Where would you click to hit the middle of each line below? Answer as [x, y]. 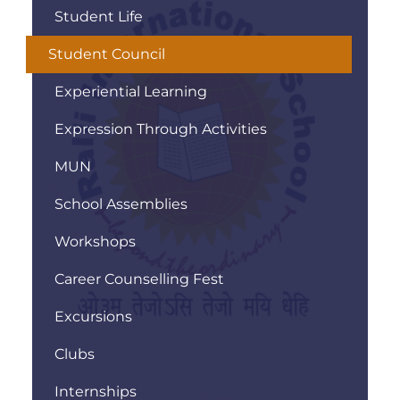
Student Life [99, 16]
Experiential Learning [131, 91]
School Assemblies [121, 204]
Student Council [107, 54]
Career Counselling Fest [139, 279]
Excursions [93, 316]
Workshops [95, 241]
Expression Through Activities [161, 129]
